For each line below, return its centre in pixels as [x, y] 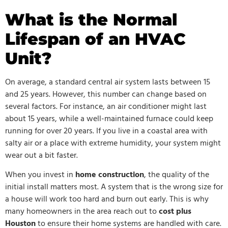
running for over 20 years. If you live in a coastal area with [106, 131]
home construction [110, 175]
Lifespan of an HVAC [95, 39]
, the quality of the [177, 175]
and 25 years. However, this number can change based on [106, 94]
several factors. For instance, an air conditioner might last [106, 107]
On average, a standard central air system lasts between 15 [108, 82]
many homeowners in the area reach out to [82, 212]
